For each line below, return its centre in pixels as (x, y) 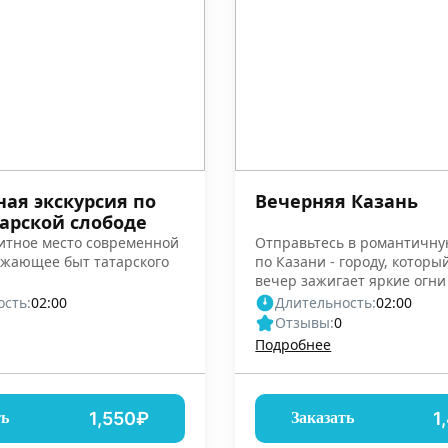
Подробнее (293, 344)
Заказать (323, 418)
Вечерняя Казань (337, 200)
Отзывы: (305, 322)
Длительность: (326, 302)
